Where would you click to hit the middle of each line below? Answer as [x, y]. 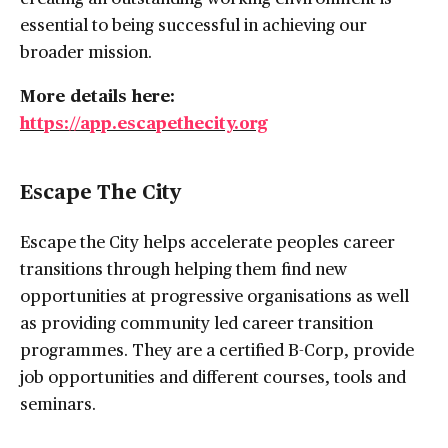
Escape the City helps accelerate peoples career [207, 241]
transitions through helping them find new [183, 268]
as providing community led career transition [196, 322]
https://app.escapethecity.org [144, 122]
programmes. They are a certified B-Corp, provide [217, 349]
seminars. [58, 403]
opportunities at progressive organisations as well [214, 295]
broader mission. [86, 51]
